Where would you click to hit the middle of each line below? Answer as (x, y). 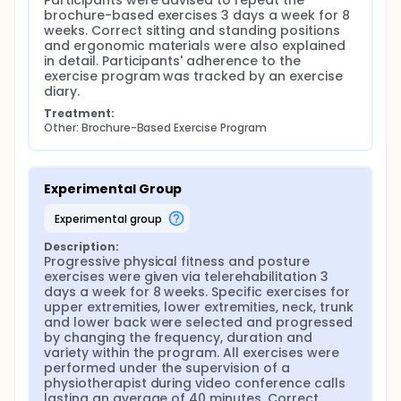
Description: (81, 247)
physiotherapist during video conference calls (195, 383)
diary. (62, 91)
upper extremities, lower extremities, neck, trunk (199, 307)
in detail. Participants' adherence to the (172, 61)
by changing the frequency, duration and (178, 337)
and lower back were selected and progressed (198, 322)
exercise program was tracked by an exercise (193, 76)
